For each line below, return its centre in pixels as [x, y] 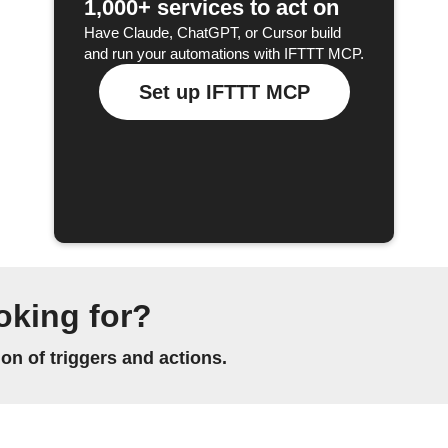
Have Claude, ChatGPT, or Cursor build [212, 32]
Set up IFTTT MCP [224, 92]
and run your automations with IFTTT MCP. [224, 53]
